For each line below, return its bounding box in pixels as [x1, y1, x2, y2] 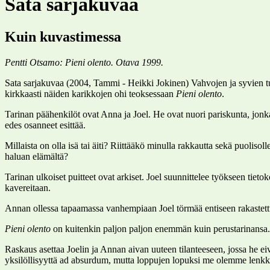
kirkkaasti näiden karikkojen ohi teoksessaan [5, 88, 176, 99]
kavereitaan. [5, 182, 51, 193]
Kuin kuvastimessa [5, 28, 121, 45]
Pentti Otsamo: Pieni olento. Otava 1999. [5, 57, 163, 67]
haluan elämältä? [5, 151, 68, 162]
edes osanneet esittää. [5, 119, 86, 130]
